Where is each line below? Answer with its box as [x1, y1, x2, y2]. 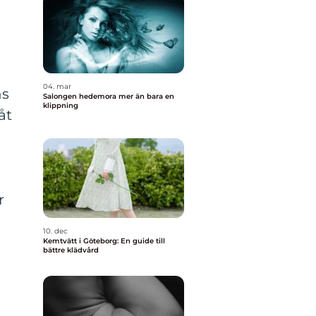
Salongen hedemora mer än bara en [43, 92, 119, 101]
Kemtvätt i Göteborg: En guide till [43, 236, 165, 245]
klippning [43, 101, 78, 110]
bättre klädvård [43, 245, 99, 255]
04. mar [43, 82, 71, 91]
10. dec [43, 226, 68, 236]
